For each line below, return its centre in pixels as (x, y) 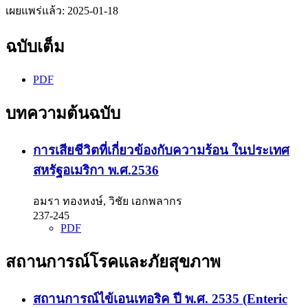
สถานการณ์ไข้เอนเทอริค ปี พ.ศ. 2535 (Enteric (160, 299)
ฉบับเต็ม (35, 46)
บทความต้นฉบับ (63, 113)
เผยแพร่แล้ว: (36, 10)
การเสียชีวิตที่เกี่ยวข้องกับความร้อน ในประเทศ (161, 150)
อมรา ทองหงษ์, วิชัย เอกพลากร (108, 201)
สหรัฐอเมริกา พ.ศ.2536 (96, 170)
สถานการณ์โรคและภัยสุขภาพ (113, 262)
